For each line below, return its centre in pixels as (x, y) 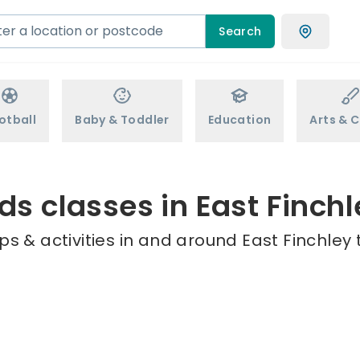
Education (239, 120)
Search (240, 31)
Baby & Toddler (122, 120)
